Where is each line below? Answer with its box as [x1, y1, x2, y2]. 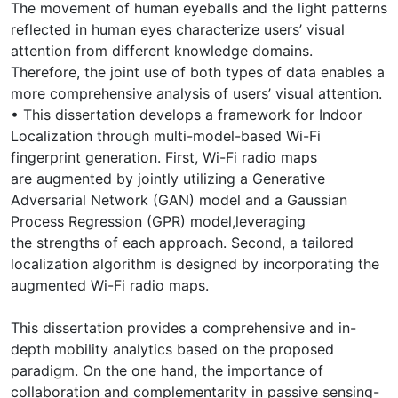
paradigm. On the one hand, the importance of [11, 361, 323, 379]
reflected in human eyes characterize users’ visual [11, 20, 345, 38]
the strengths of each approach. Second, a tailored [11, 233, 354, 251]
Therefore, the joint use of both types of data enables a [11, 62, 385, 81]
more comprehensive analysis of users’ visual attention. [11, 84, 382, 102]
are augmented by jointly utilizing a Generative [11, 169, 325, 187]
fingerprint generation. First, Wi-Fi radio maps [11, 147, 317, 166]
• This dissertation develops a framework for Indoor [11, 105, 362, 123]
